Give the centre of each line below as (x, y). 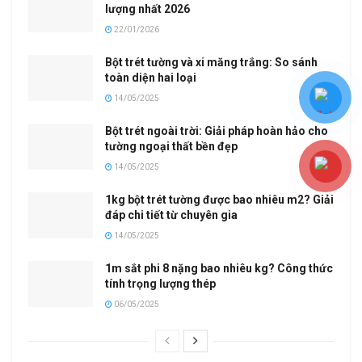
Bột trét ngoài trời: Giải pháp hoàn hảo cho (217, 130)
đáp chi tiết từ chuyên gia (171, 215)
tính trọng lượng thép (160, 283)
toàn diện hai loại (151, 77)
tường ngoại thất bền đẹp (171, 146)
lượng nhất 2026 (147, 8)
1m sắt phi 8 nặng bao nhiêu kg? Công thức (219, 268)
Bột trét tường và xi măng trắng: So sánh (211, 62)
